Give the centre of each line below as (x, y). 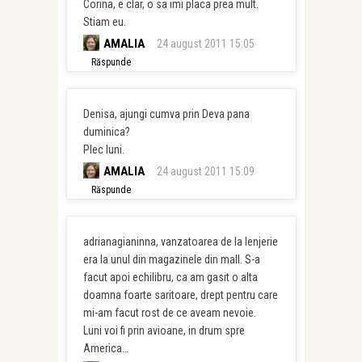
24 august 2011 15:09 (205, 171)
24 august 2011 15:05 (205, 44)
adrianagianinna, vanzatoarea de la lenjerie (180, 242)
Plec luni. (103, 149)
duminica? (106, 132)
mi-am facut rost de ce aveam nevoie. (169, 313)
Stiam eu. (104, 22)
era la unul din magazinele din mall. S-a (171, 259)
